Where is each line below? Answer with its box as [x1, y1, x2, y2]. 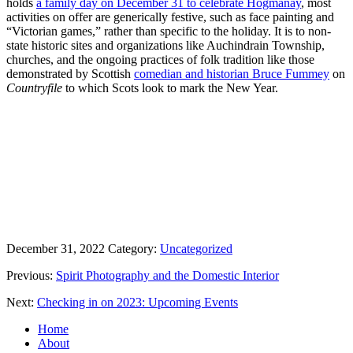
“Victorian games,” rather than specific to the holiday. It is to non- [6, 24, 331, 38]
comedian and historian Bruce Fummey [134, 66, 329, 80]
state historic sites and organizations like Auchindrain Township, [6, 38, 325, 52]
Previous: [6, 268, 56, 282]
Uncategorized [160, 241, 232, 255]
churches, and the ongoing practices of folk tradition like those [6, 52, 314, 66]
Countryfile [6, 80, 62, 95]
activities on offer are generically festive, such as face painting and [6, 9, 334, 24]
